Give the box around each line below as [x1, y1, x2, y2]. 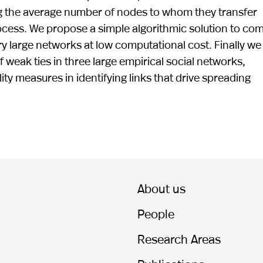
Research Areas [137, 230, 221, 247]
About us [137, 180, 186, 197]
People [137, 205, 174, 222]
